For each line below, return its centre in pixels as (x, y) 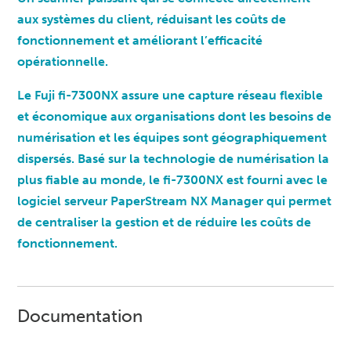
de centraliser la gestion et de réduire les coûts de (165, 223)
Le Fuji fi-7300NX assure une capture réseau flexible (170, 96)
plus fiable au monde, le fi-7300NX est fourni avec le (173, 180)
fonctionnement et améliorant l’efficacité (140, 41)
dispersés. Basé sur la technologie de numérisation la (174, 159)
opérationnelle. (63, 62)
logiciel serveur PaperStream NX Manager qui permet (175, 201)
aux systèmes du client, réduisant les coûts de (152, 20)
